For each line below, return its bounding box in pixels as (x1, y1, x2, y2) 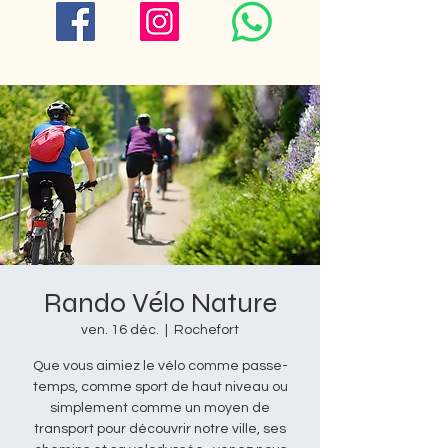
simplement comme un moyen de (50, 401, 270, 415)
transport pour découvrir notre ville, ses (34, 422, 286, 436)
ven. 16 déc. (81, 323, 159, 337)
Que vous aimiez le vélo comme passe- (32, 359, 288, 373)
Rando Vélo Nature (43, 286, 277, 320)
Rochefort (174, 323, 239, 337)
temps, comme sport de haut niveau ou (32, 380, 288, 394)
